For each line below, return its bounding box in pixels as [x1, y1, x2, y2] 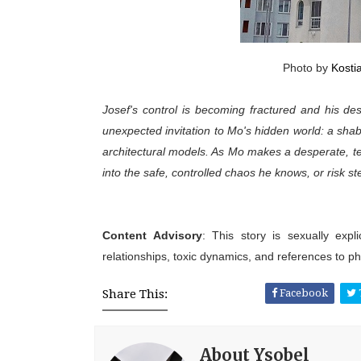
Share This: [102, 287, 168, 301]
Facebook [276, 287, 328, 299]
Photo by [282, 61, 331, 74]
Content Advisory [102, 229, 202, 242]
